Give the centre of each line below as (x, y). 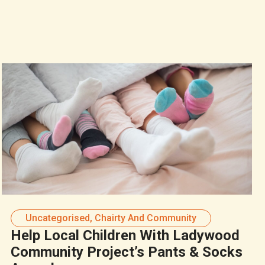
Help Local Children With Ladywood (125, 236)
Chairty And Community (145, 218)
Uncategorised (57, 218)
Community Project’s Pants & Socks (126, 252)
